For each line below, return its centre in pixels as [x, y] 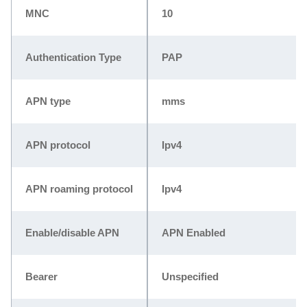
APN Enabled [194, 232]
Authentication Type [73, 57]
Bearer [41, 276]
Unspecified [190, 276]
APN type [48, 101]
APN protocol [58, 145]
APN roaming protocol [79, 188]
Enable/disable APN [72, 232]
